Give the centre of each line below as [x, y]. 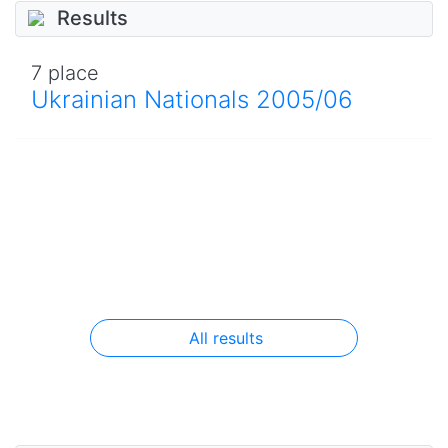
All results [226, 337]
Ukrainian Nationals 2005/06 [192, 99]
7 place [65, 72]
